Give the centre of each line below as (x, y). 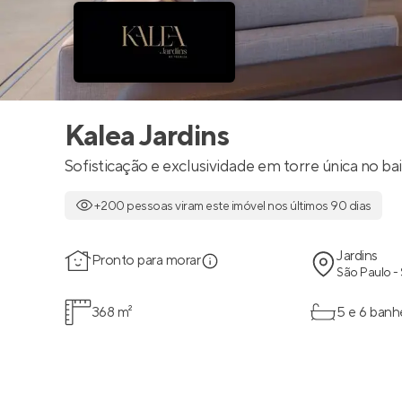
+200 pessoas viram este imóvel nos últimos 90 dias (232, 206)
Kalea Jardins (147, 137)
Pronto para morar (146, 260)
